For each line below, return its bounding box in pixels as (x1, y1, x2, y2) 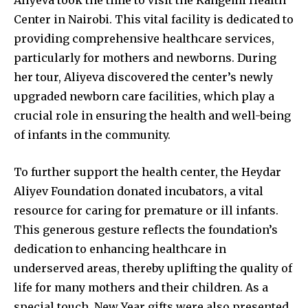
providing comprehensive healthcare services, (14, 32, 274, 46)
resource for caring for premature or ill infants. (14, 203, 278, 218)
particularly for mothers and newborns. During (14, 51, 276, 65)
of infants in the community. (14, 128, 170, 142)
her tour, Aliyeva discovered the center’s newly (14, 70, 273, 85)
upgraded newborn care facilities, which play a (14, 89, 274, 104)
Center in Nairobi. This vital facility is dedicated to (14, 12, 294, 27)
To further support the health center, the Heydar (14, 165, 281, 179)
